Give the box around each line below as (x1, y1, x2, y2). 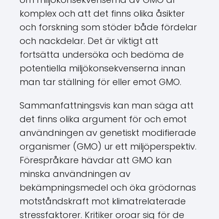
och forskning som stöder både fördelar (20, 21, 197, 33)
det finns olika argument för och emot (20, 113, 187, 125)
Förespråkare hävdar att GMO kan (20, 154, 172, 166)
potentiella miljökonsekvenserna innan (20, 62, 185, 74)
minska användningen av (20, 168, 131, 180)
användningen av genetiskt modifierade (20, 127, 196, 139)
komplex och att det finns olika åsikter (20, 7, 185, 20)
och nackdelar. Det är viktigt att (20, 35, 158, 47)
